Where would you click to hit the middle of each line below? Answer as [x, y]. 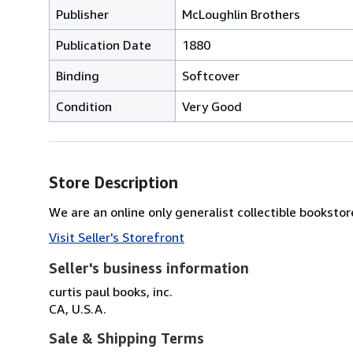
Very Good [212, 106]
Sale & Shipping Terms [126, 338]
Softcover [211, 75]
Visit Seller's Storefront [117, 237]
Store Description [113, 182]
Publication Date [104, 45]
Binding [78, 75]
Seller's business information [149, 268]
